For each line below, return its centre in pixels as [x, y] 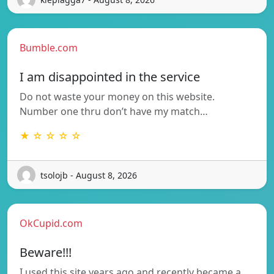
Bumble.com [49, 48]
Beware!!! [46, 253]
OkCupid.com [51, 224]
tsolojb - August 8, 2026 [89, 175]
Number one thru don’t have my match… [114, 112]
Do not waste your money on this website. [117, 97]
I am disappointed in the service [110, 77]
